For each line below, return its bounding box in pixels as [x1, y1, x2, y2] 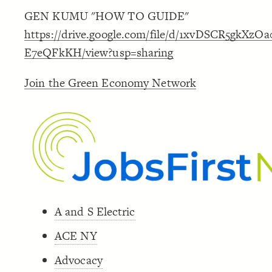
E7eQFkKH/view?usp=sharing [24, 44, 174, 61]
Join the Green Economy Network [24, 75, 196, 91]
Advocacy [55, 251, 103, 268]
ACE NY [55, 227, 97, 244]
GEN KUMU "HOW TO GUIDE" [24, 8, 189, 24]
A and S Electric [55, 203, 135, 220]
